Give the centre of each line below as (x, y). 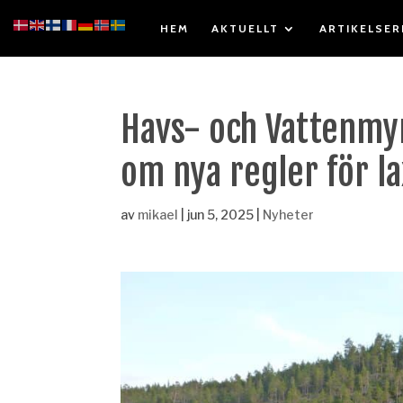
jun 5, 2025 (221, 215)
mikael (158, 215)
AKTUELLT (245, 28)
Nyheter (289, 215)
